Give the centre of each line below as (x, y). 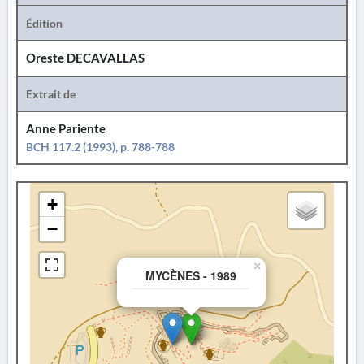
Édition (44, 23)
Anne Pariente (66, 129)
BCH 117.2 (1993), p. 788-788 (100, 147)
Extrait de (51, 94)
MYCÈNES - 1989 (191, 275)
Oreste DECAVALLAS (85, 58)
